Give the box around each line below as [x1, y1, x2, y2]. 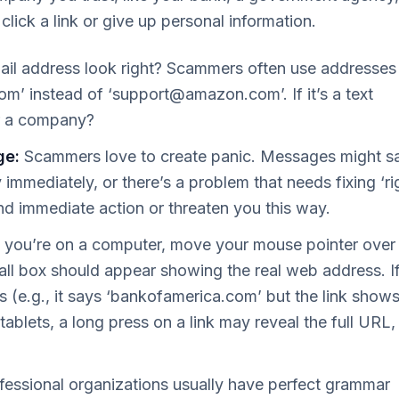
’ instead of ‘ [20, 85, 112, 103]
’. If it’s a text [281, 85, 373, 103]
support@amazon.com [112, 85, 281, 103]
